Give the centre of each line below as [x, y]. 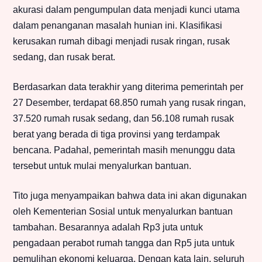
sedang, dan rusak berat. [64, 57]
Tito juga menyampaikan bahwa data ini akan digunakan [130, 196]
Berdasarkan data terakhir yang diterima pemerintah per [128, 87]
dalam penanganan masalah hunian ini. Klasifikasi [118, 26]
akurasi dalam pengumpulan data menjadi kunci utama [126, 10]
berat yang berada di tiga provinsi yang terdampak [116, 135]
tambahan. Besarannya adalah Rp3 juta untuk [108, 227]
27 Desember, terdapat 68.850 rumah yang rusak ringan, [129, 103]
